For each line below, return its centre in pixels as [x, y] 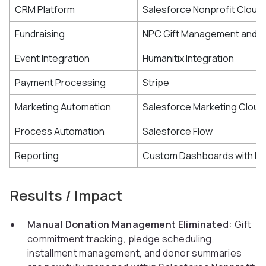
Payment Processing [60, 83]
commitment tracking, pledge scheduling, [121, 239]
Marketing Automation [63, 107]
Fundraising [40, 34]
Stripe [156, 83]
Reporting [37, 156]
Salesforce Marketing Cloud [203, 107]
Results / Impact [66, 195]
